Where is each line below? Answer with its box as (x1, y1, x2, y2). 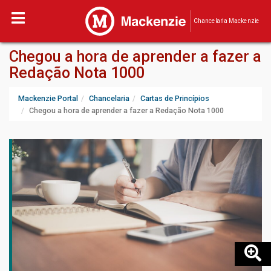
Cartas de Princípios (140, 94, 209, 103)
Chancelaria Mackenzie (193, 17, 260, 25)
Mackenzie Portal (18, 94, 78, 103)
